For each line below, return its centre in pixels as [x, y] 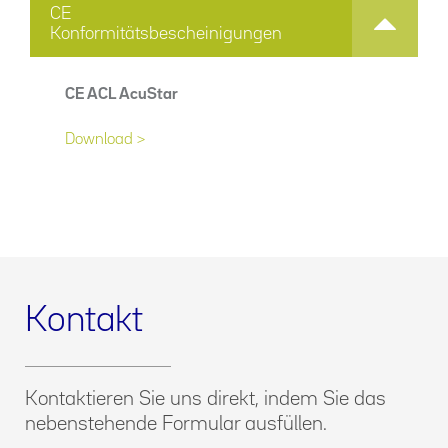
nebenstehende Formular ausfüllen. [176, 423]
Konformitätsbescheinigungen [166, 33]
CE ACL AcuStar [121, 94]
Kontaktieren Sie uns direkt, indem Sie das [205, 398]
